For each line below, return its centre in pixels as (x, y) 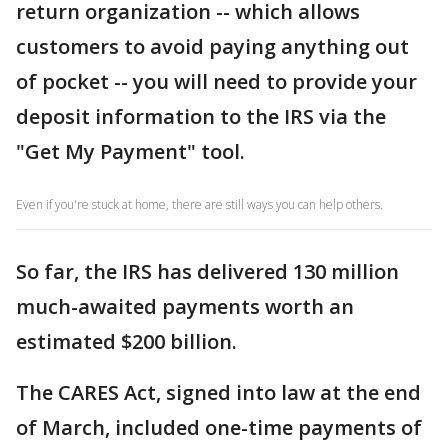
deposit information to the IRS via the (201, 116)
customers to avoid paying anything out (212, 46)
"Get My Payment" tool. (130, 151)
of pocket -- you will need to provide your (216, 81)
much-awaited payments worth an (185, 306)
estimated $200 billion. (126, 341)
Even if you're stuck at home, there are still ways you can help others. (199, 204)
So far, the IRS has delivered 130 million (207, 271)
